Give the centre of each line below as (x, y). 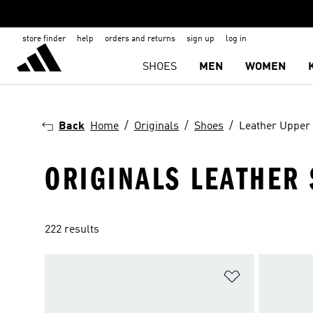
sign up (201, 39)
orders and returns (140, 39)
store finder (44, 39)
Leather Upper (275, 126)
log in (236, 39)
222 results (72, 230)
